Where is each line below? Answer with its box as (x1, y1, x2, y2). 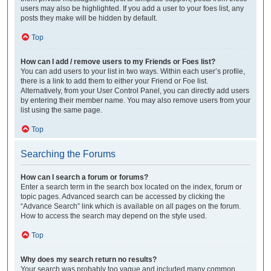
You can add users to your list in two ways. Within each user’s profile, (21, 67, 245, 76)
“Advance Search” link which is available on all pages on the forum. (21, 201, 241, 211)
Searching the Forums (21, 148, 116, 159)
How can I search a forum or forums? (21, 172, 148, 181)
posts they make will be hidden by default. (21, 13, 157, 22)
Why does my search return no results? (21, 255, 157, 264)
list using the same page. (21, 105, 102, 114)
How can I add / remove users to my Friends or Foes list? (21, 57, 215, 66)
